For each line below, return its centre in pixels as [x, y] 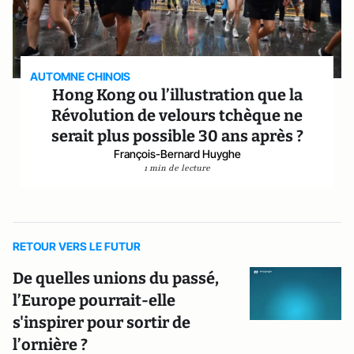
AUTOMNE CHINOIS [81, 76]
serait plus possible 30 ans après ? [177, 136]
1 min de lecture [177, 168]
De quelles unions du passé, [116, 278]
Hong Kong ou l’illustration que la [177, 95]
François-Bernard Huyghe [177, 154]
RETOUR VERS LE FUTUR [77, 246]
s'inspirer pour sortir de [102, 322]
